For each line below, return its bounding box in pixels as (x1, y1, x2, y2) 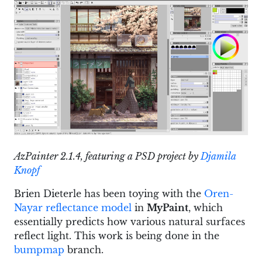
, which (188, 202, 223, 214)
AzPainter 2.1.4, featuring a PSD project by (14, 150, 201, 163)
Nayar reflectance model (14, 202, 132, 214)
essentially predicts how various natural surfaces (14, 216, 245, 228)
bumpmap (14, 244, 64, 256)
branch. (64, 244, 104, 256)
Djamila (201, 150, 236, 163)
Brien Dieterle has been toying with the (14, 188, 204, 200)
